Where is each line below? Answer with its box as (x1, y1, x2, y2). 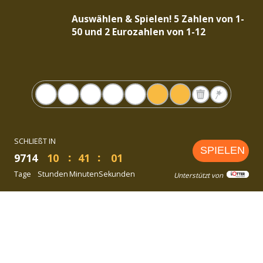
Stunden (38, 169, 69, 180)
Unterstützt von (173, 171, 223, 180)
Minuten (69, 169, 99, 180)
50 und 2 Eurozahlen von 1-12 (72, 25, 206, 39)
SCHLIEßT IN (14, 136, 56, 147)
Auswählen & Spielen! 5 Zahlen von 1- (72, 12, 245, 26)
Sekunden (98, 169, 135, 180)
